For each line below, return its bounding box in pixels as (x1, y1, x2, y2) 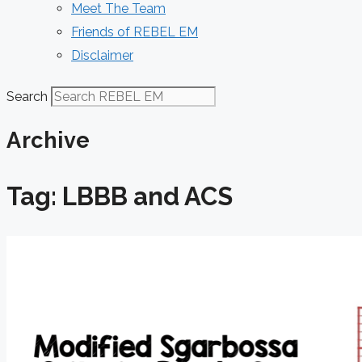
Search (6, 89, 48, 104)
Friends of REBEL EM (71, 24, 198, 40)
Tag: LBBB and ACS (6, 182, 233, 212)
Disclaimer (71, 48, 133, 63)
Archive (6, 128, 90, 154)
